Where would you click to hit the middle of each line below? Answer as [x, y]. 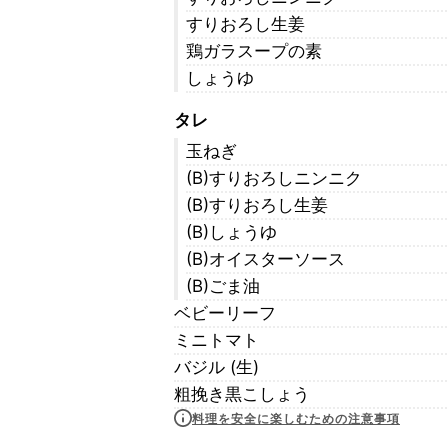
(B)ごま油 [223, 286]
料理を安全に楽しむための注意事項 [296, 418]
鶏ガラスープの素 [254, 51]
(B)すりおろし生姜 [257, 205]
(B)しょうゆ [231, 232]
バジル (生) [216, 367]
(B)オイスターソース [265, 259]
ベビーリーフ [225, 313]
